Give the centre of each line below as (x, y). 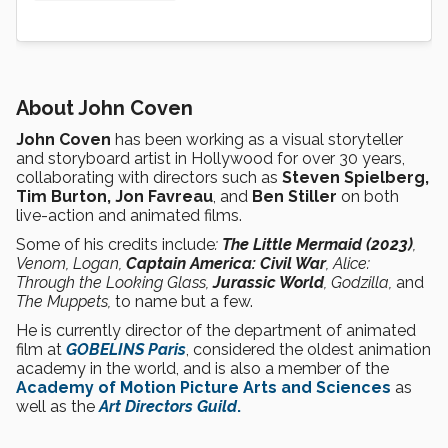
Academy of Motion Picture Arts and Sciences (203, 388)
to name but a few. (184, 302)
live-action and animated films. (129, 216)
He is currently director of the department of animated (216, 331)
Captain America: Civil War (226, 264)
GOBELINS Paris (126, 350)
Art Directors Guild (168, 407)
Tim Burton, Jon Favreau (114, 197)
